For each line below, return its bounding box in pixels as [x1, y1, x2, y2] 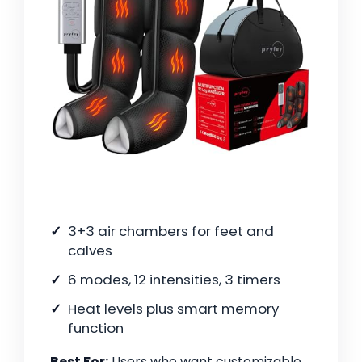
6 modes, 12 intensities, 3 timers [68, 270, 280, 290]
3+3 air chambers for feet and [68, 221, 274, 242]
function [68, 318, 124, 339]
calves [68, 241, 112, 261]
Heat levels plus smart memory [68, 299, 279, 319]
